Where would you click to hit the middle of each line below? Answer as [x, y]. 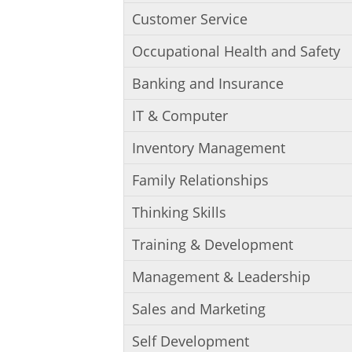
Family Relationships [200, 180]
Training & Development [213, 244]
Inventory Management [209, 148]
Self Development [191, 341]
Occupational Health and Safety [236, 51]
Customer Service [190, 19]
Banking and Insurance [208, 83]
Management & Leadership [221, 277]
